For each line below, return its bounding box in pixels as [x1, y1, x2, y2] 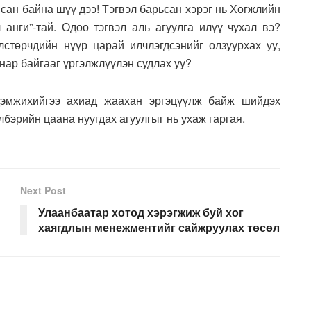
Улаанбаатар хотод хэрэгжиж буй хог [38, 204, 244, 221]
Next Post [20, 183, 66, 198]
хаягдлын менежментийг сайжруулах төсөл [38, 219, 280, 236]
